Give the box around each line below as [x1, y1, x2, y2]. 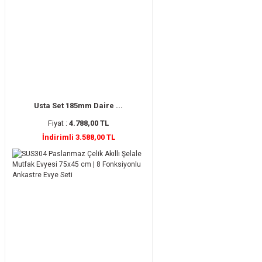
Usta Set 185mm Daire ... [34, 101, 123, 110]
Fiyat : [48, 118, 70, 127]
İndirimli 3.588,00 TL [42, 132, 115, 142]
